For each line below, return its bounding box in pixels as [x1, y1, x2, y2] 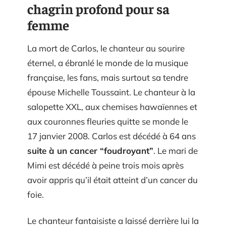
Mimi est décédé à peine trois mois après [27, 160, 184, 171]
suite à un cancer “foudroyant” [27, 145, 153, 156]
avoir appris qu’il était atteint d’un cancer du [27, 175, 198, 186]
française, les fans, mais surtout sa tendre [27, 72, 188, 83]
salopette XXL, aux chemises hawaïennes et [27, 101, 197, 112]
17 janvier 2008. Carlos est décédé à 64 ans [27, 131, 196, 142]
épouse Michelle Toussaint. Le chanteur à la [27, 87, 195, 98]
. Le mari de [153, 145, 198, 156]
